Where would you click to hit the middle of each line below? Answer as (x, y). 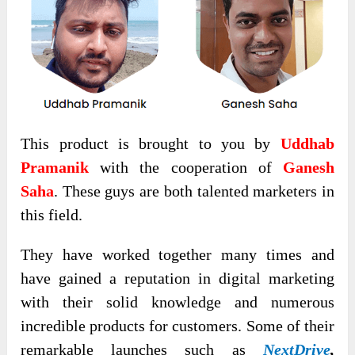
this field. (52, 214)
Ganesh (308, 167)
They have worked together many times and (177, 254)
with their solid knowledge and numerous (177, 302)
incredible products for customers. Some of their (177, 325)
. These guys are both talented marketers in (194, 191)
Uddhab (307, 143)
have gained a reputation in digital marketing (177, 278)
